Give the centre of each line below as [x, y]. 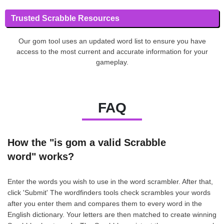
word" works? [41, 156]
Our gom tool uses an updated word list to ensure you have [112, 41]
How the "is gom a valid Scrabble [87, 142]
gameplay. [112, 62]
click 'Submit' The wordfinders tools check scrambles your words [109, 192]
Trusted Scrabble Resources [65, 18]
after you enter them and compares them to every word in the [105, 203]
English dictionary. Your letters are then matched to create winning [112, 214]
